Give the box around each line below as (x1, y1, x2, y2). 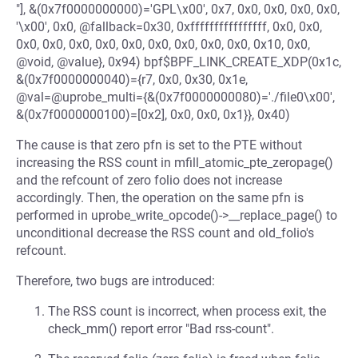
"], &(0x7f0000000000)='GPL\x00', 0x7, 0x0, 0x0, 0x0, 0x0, (16, 2, 340, 17)
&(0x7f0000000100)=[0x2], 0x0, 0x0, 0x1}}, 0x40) (16, 107, 290, 122)
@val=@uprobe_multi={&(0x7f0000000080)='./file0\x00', (16, 89, 335, 105)
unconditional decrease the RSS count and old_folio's (16, 225, 314, 241)
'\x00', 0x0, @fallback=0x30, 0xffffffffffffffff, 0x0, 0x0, (16, 19, 322, 34)
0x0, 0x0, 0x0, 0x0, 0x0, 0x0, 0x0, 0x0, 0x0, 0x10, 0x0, (16, 37, 310, 52)
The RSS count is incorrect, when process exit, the (48, 304, 326, 319)
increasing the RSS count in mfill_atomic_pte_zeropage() (16, 155, 333, 170)
